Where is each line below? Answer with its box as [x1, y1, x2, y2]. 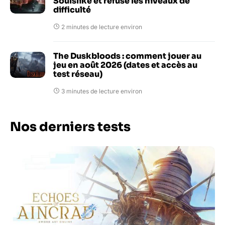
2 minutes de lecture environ [61, 23, 142, 31]
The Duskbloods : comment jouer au [53, 51, 201, 62]
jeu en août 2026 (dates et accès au [53, 60, 197, 71]
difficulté [53, 5, 91, 16]
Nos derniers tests [10, 119, 131, 135]
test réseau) [53, 69, 102, 80]
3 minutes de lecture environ [61, 87, 142, 95]
